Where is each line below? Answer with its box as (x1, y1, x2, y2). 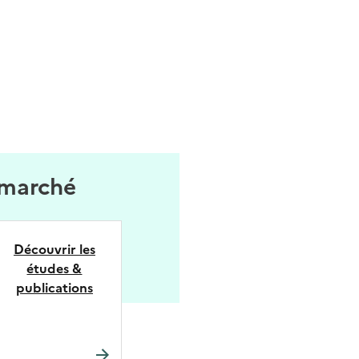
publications (15, 278, 93, 297)
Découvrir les (13, 240, 95, 259)
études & (26, 259, 83, 278)
